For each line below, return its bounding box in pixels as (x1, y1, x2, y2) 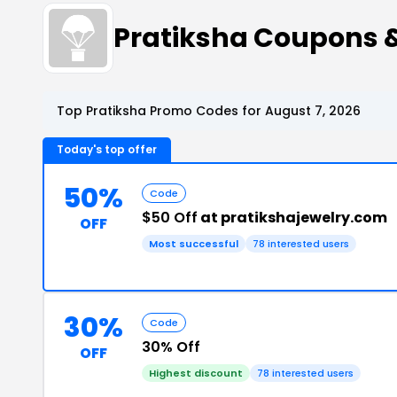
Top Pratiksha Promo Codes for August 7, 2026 (57, 102, 361, 120)
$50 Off (142, 207, 198, 228)
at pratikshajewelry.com (198, 207, 387, 228)
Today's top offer (57, 142, 157, 157)
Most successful (149, 237, 238, 251)
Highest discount (149, 366, 243, 380)
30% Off (142, 337, 200, 357)
